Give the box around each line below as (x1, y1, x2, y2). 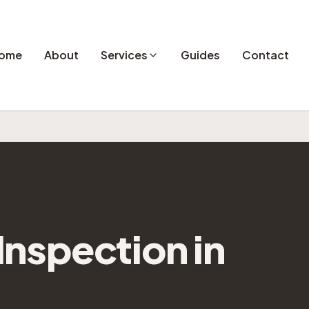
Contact (242, 48, 290, 62)
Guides (181, 48, 221, 62)
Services (101, 48, 148, 62)
